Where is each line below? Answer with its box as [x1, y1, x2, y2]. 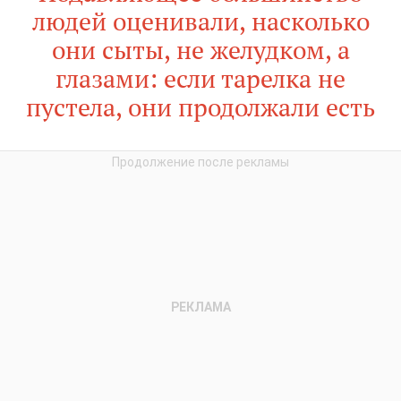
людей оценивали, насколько [31, 4, 370, 38]
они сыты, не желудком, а [51, 33, 350, 67]
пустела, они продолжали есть [26, 90, 375, 124]
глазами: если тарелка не [55, 62, 346, 96]
